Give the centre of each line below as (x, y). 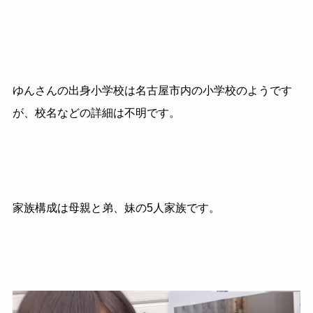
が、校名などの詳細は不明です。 (96, 113)
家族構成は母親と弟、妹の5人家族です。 (116, 208)
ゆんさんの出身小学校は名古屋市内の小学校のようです (152, 91)
